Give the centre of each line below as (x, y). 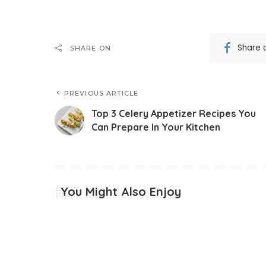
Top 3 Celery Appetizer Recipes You (174, 113)
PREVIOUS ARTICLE (102, 93)
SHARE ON (91, 48)
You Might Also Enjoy (121, 191)
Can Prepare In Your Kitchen (156, 127)
